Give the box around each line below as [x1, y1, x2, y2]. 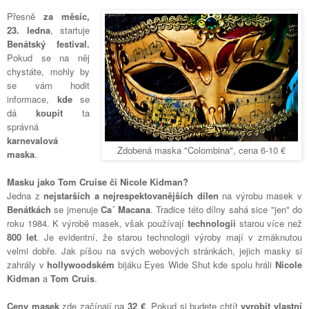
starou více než [235, 217, 303, 230]
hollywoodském [47, 258, 115, 272]
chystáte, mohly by [7, 65, 90, 79]
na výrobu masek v [218, 189, 303, 203]
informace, [7, 92, 57, 106]
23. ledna [7, 23, 50, 37]
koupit [36, 106, 63, 120]
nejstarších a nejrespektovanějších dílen [43, 189, 219, 203]
